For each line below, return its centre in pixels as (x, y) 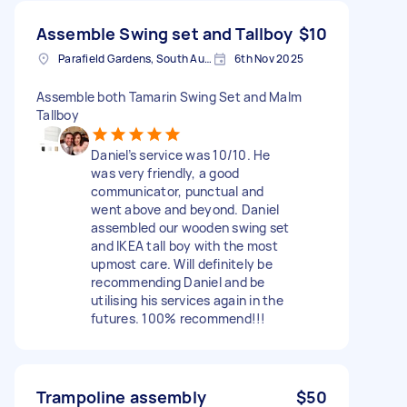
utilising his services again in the (187, 300)
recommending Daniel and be (178, 282)
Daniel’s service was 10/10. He (181, 154)
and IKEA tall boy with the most (184, 245)
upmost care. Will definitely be (182, 263)
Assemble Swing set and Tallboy (165, 33)
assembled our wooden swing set (190, 227)
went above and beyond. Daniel (185, 209)
